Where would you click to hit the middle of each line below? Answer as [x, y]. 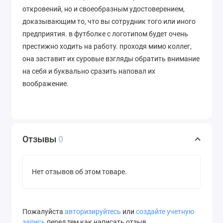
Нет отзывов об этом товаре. [79, 172]
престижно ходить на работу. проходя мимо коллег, [107, 46]
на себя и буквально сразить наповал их [89, 71]
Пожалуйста [44, 212]
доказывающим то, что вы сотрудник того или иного [109, 21]
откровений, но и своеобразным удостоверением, [104, 9]
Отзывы [40, 139]
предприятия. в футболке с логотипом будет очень [105, 34]
